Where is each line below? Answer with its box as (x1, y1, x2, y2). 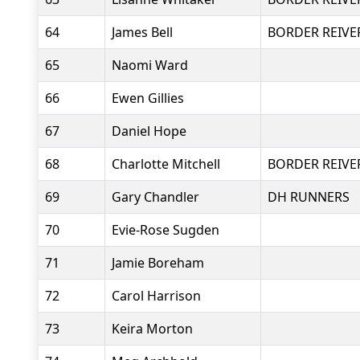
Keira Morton (112, 320, 193, 337)
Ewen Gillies (112, 89, 184, 107)
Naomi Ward (112, 56, 188, 74)
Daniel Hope (112, 122, 186, 140)
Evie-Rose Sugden (112, 221, 219, 239)
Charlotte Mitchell (112, 155, 220, 173)
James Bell (112, 23, 173, 41)
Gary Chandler (112, 188, 199, 206)
